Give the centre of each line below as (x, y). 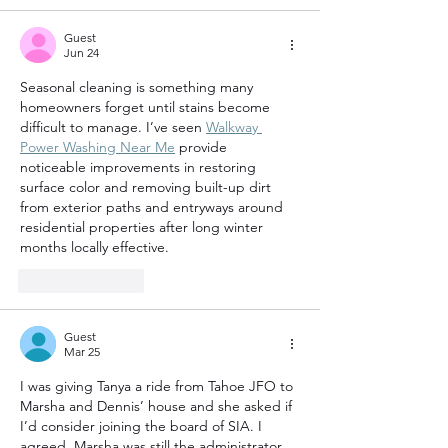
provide (203, 146)
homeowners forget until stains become (147, 106)
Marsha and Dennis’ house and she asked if (158, 405)
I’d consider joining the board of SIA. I (143, 425)
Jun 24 (81, 52)
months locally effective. (94, 246)
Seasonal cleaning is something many (138, 86)
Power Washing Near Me (97, 146)
